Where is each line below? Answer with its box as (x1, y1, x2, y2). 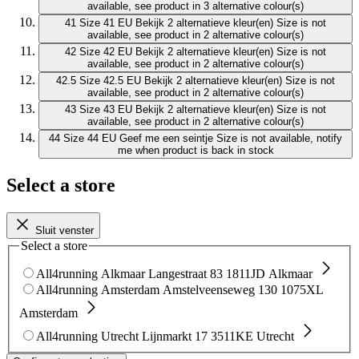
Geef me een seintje (119, 132, 213, 145)
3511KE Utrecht (211, 329, 294, 343)
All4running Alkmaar (36, 266, 145, 280)
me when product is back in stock (117, 144, 274, 157)
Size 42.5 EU (79, 75, 141, 87)
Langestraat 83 (148, 266, 223, 280)
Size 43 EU (79, 103, 132, 116)
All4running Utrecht (36, 329, 139, 343)
